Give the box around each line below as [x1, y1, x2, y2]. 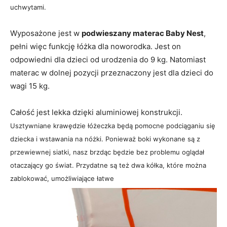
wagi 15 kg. [10, 81, 50, 91]
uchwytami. [10, 3, 46, 12]
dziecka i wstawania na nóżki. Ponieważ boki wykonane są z [10, 135, 200, 143]
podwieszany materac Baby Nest [82, 28, 204, 39]
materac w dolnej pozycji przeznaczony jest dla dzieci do [10, 68, 213, 78]
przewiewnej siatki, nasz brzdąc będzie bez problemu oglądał [10, 148, 204, 157]
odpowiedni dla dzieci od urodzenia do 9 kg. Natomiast [10, 55, 206, 65]
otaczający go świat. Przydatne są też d [10, 161, 135, 170]
